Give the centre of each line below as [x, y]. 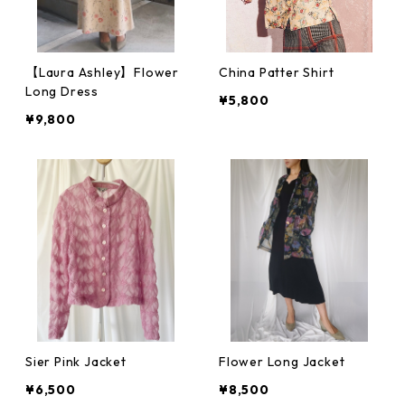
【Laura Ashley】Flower [102, 72]
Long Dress [62, 91]
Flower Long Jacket [282, 362]
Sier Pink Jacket [76, 362]
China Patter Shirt [277, 72]
